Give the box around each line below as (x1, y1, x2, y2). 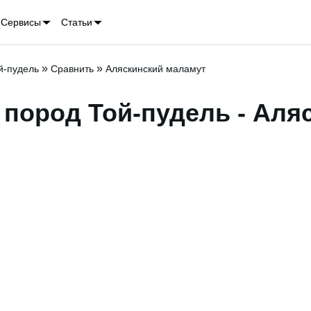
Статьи (60, 17, 92, 28)
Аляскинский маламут (106, 63, 205, 74)
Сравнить (51, 63, 94, 74)
